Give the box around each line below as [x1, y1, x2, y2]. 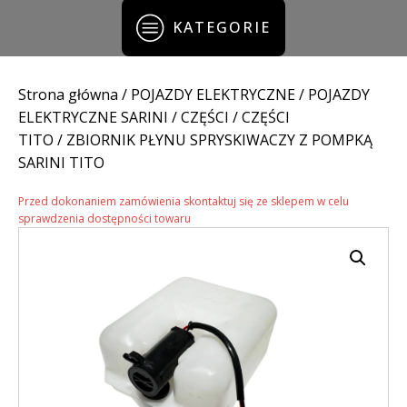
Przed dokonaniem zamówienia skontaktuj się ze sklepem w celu [18, 194, 349, 210]
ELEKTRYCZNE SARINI [18, 107, 168, 128]
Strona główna [18, 84, 118, 105]
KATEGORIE [172, 16, 271, 37]
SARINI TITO [18, 153, 104, 174]
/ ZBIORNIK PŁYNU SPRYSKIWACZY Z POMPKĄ [54, 130, 372, 151]
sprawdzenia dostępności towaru [18, 211, 191, 227]
